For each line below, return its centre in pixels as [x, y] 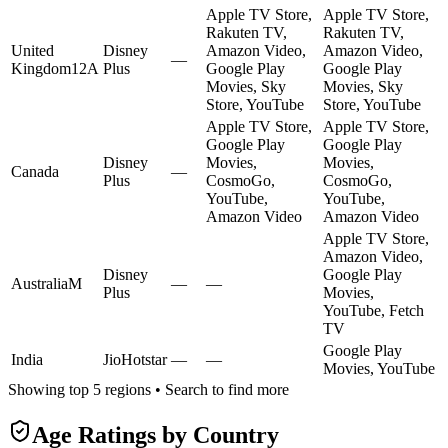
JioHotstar [135, 359]
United [32, 50]
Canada [35, 171]
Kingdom [41, 68]
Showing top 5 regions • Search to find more [148, 389]
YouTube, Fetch [373, 310]
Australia [39, 283]
